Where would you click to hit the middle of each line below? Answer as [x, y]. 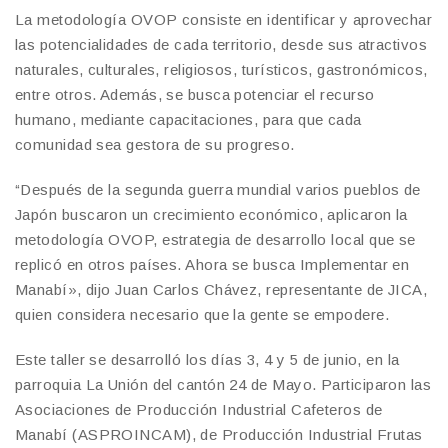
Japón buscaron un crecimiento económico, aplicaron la [211, 214]
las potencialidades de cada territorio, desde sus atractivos [221, 44]
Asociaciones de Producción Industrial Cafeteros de [199, 409]
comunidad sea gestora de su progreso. [155, 144]
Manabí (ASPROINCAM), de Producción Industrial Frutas [219, 434]
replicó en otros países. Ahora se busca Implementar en [212, 264]
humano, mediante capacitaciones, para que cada [188, 119]
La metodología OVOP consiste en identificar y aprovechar [224, 19]
